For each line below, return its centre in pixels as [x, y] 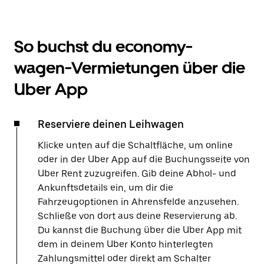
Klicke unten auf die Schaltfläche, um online [135, 145]
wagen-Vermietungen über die [130, 68]
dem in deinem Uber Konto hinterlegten [126, 244]
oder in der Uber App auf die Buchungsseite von [144, 159]
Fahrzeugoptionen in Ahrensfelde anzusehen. [138, 202]
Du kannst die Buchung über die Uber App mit [140, 230]
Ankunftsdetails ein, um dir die [105, 188]
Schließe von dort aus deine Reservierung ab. [137, 216]
